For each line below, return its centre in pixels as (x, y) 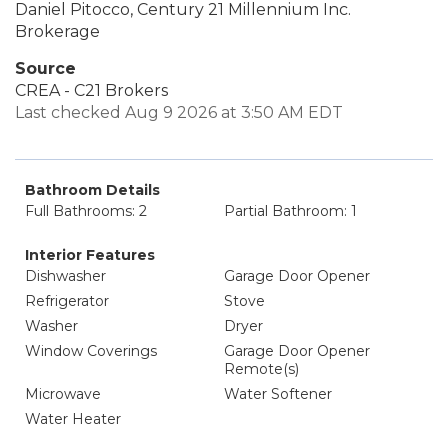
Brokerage (57, 31)
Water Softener (278, 394)
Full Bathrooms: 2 (86, 211)
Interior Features (90, 255)
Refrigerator (67, 301)
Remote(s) (261, 369)
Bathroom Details (92, 190)
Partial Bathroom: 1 (290, 211)
